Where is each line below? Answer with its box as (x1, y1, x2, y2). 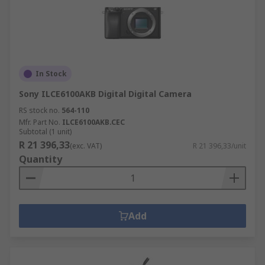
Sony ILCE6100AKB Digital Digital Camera (19, 88, 192, 99)
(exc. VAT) (70, 141, 102, 151)
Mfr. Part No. (19, 117, 60, 127)
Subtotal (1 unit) (19, 127, 72, 137)
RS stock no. (19, 105, 60, 115)
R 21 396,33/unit (193, 141, 246, 151)
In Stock (35, 69, 67, 79)
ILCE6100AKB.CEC (62, 117, 125, 127)
